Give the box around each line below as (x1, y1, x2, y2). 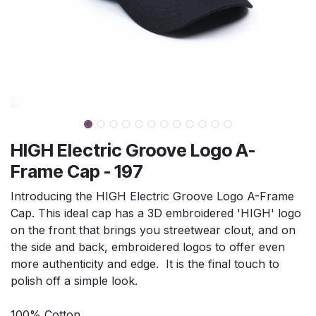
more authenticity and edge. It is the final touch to (11, 257, 279, 271)
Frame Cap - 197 (11, 161, 143, 182)
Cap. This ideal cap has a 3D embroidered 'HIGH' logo (11, 206, 301, 220)
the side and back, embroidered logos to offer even (11, 240, 285, 254)
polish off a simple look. (11, 274, 138, 288)
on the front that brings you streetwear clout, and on (11, 223, 296, 237)
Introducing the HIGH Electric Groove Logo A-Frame (11, 189, 294, 203)
